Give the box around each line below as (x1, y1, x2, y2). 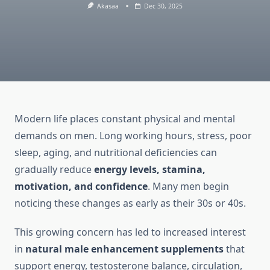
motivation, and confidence (14, 180, 148, 193)
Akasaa (97, 2, 119, 10)
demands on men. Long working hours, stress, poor (14, 129, 252, 143)
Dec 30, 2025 (144, 2, 183, 10)
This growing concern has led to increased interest (14, 225, 246, 239)
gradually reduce (14, 163, 94, 177)
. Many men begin (148, 180, 229, 193)
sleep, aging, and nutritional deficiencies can (14, 146, 217, 160)
